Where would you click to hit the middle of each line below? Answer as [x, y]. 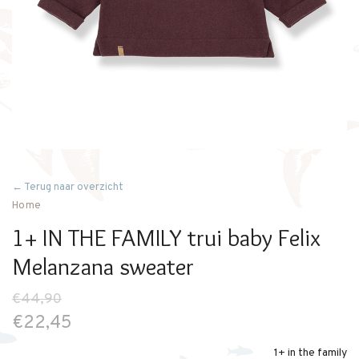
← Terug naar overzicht [68, 188]
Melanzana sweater [103, 266]
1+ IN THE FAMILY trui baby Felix [166, 238]
